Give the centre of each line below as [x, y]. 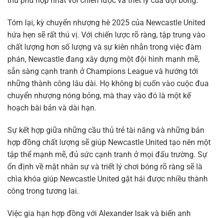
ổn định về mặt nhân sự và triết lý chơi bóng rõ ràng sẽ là [105, 166]
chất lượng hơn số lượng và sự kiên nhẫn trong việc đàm [104, 47]
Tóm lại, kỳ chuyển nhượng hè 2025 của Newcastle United [106, 23]
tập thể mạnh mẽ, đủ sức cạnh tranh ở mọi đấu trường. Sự [107, 154]
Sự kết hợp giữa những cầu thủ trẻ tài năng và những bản [106, 130]
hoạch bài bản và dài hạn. [52, 108]
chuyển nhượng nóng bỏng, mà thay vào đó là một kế [99, 96]
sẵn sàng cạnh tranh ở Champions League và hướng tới [103, 71]
